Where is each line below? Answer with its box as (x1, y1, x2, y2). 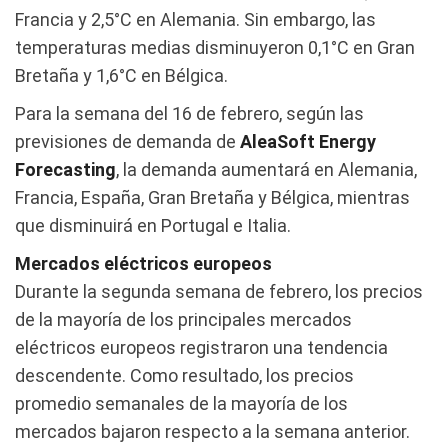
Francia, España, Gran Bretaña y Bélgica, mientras (15, 186, 410, 208)
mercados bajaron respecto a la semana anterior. (15, 420, 410, 442)
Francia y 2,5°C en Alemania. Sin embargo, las (15, 8, 376, 30)
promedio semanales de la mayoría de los (15, 392, 348, 414)
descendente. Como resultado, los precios (15, 364, 354, 386)
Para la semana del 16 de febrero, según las (15, 102, 364, 124)
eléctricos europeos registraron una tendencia (15, 336, 388, 358)
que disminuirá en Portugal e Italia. (15, 214, 291, 236)
